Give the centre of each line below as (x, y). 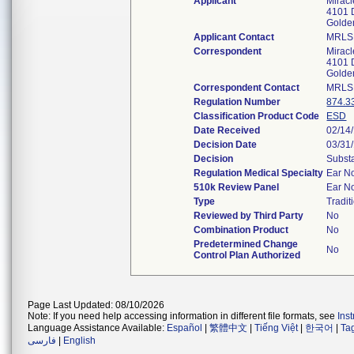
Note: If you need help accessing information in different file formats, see (183, 316)
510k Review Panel (237, 187)
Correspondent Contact (247, 88)
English (79, 341)
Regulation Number (237, 102)
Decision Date (226, 145)
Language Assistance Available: (97, 328)
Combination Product (241, 230)
